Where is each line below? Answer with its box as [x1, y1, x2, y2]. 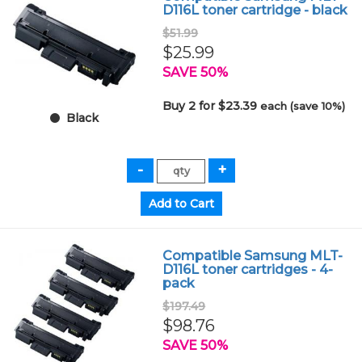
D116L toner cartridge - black [162, 2, 348, 18]
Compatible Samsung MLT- [162, 247, 343, 263]
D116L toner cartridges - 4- [162, 261, 334, 277]
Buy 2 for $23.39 [162, 99, 261, 113]
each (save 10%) [260, 99, 346, 112]
